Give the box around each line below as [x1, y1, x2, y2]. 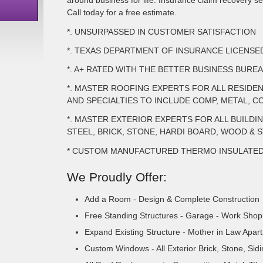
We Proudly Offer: [67, 170, 167, 184]
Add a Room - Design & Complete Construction [85, 194, 259, 204]
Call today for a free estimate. [67, 8, 177, 18]
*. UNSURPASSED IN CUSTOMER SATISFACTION [67, 26, 256, 36]
